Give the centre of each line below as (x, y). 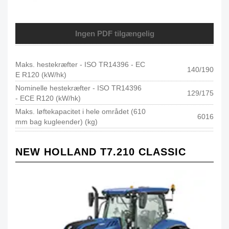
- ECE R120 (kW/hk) (48, 98)
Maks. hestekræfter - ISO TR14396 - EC (80, 64)
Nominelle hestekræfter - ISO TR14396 (78, 88)
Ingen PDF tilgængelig (114, 33)
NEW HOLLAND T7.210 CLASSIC (101, 152)
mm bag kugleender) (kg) (56, 121)
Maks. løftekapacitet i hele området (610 (81, 111)
